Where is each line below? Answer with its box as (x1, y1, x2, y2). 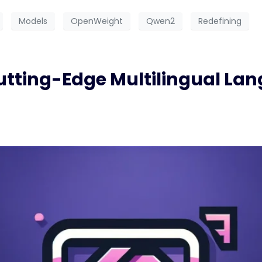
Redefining (198, 15, 242, 27)
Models (19, 15, 47, 27)
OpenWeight (71, 15, 123, 27)
